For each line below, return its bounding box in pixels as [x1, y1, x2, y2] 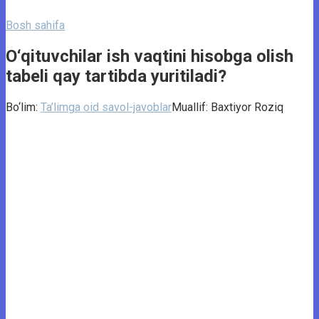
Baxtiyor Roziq [211, 100, 283, 114]
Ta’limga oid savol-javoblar [41, 100, 172, 114]
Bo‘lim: [6, 100, 38, 114]
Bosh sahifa [6, 19, 65, 32]
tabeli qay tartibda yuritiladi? [6, 66, 226, 86]
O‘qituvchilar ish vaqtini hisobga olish [6, 46, 293, 66]
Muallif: [172, 100, 208, 114]
